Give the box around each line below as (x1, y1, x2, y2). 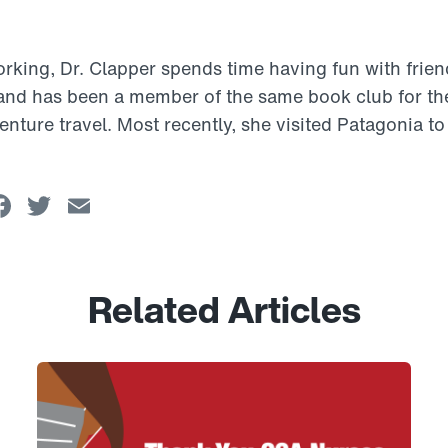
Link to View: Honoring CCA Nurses (36, 361, 307, 385)
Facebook (15, 182, 162, 230)
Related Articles (87, 283, 361, 336)
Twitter (55, 182, 157, 230)
